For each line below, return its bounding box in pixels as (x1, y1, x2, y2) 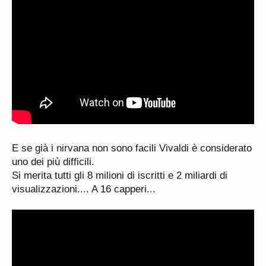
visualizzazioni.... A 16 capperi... (12, 183, 156, 195)
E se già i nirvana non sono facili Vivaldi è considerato (12, 142, 252, 154)
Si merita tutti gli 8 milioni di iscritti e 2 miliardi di (12, 170, 227, 181)
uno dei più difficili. (12, 156, 94, 167)
